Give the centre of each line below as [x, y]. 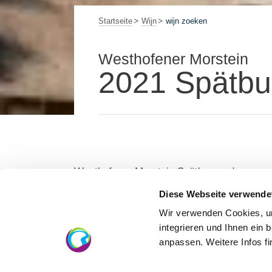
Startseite [115, 21]
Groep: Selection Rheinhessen [143, 188]
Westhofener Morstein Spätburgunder [159, 172]
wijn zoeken [186, 21]
